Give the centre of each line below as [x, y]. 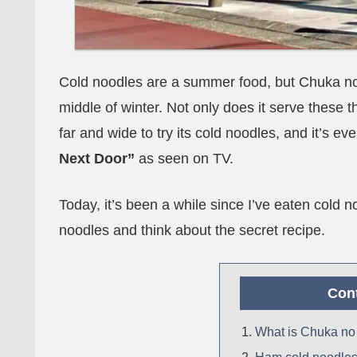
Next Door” [97, 159]
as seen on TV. [184, 159]
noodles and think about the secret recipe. [192, 230]
